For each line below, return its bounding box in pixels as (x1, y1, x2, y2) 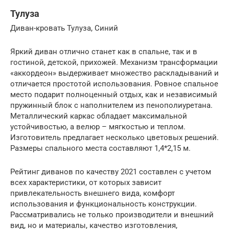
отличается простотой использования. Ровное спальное (10, 79, 218, 88)
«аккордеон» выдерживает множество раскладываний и (10, 68, 219, 78)
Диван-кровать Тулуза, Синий (10, 24, 118, 33)
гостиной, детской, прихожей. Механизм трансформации (10, 58, 218, 67)
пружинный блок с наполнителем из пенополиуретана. (10, 101, 213, 110)
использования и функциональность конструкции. (10, 199, 197, 209)
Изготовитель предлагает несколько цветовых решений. (10, 133, 219, 142)
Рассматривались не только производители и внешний (10, 210, 214, 219)
